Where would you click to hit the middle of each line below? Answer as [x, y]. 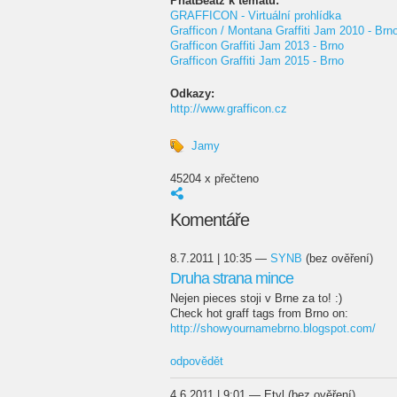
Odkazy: [194, 93]
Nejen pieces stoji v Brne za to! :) [256, 298]
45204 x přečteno [214, 179]
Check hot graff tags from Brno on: [259, 313]
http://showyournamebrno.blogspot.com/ [273, 328]
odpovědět [197, 361]
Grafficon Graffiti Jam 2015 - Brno [257, 61]
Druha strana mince [232, 278]
